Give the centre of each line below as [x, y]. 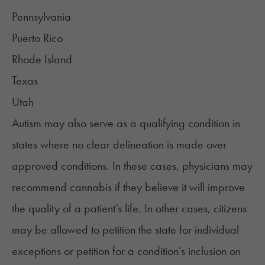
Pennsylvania [41, 17]
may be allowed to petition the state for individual [125, 230]
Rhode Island [42, 59]
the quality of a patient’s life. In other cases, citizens [129, 209]
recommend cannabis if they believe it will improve [128, 187]
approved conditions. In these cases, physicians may [132, 166]
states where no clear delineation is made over [119, 145]
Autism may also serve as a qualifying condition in [126, 123]
